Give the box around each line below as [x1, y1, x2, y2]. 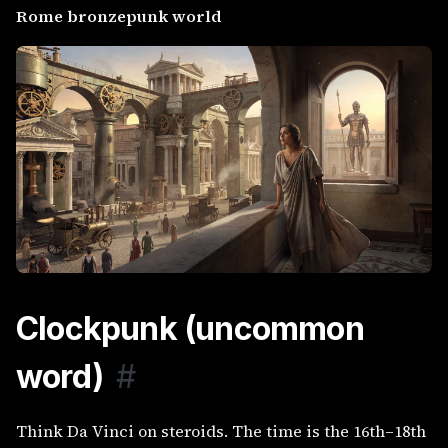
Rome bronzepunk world [16, 5, 222, 28]
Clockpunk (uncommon [16, 309, 364, 349]
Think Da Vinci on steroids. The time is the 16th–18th [16, 420, 426, 443]
